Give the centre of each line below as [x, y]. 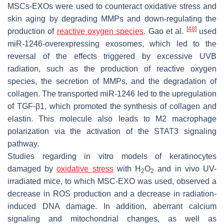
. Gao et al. [165, 31]
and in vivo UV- [185, 169]
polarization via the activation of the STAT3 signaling [112, 131]
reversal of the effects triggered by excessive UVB [112, 56]
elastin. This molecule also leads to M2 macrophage [112, 119]
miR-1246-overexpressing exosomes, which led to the [112, 44]
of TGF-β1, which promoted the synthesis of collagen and [112, 106]
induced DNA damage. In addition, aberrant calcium [112, 206]
